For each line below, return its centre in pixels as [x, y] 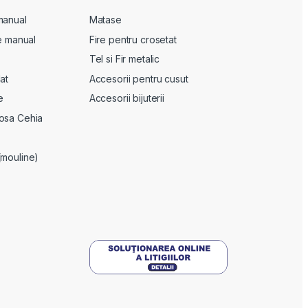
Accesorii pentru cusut [139, 78]
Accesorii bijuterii [126, 98]
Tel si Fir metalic [124, 59]
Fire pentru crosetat [133, 39]
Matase [105, 19]
